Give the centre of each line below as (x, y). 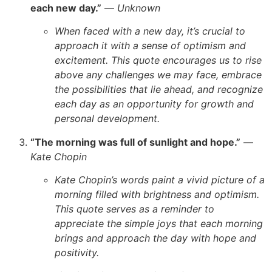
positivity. (77, 252)
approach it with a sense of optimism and (150, 46)
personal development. (107, 119)
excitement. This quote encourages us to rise (158, 60)
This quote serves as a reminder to (134, 209)
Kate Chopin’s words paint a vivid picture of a (160, 179)
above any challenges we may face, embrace (158, 75)
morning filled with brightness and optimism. (157, 194)
